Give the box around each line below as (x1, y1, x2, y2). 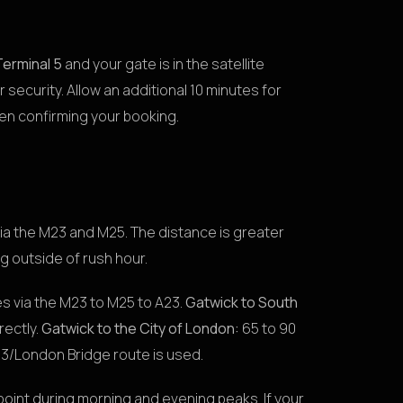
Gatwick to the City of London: (41, 318, 239, 338)
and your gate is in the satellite (62, 53, 264, 74)
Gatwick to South (185, 291, 298, 312)
